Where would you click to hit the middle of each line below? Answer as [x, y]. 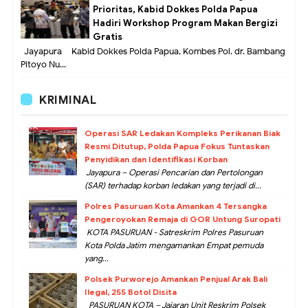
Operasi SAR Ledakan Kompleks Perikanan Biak [183, 133]
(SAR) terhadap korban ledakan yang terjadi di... [173, 186]
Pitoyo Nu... [43, 65]
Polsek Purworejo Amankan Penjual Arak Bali [176, 279]
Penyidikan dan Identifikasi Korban [156, 159]
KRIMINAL [68, 100]
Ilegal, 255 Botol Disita [131, 292]
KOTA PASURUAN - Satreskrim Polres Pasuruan [174, 232]
